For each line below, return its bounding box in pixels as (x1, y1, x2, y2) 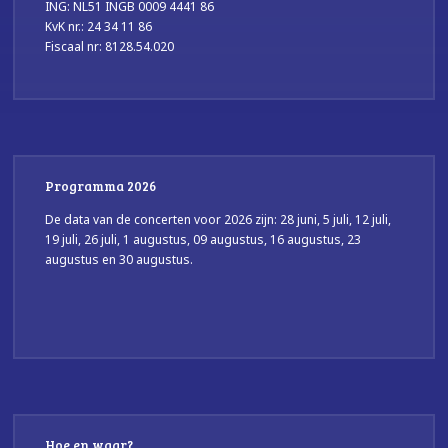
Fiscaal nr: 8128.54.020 (45, 38, 175, 56)
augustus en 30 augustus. (45, 251, 194, 269)
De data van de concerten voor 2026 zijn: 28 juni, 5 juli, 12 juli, (45, 211, 392, 229)
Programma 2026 (45, 177, 157, 196)
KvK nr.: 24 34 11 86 (45, 18, 153, 36)
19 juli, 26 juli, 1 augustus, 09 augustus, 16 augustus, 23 (45, 231, 362, 249)
